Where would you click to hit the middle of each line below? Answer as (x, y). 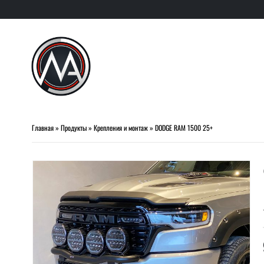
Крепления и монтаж (121, 128)
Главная (42, 128)
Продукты (73, 128)
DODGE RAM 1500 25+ (184, 128)
